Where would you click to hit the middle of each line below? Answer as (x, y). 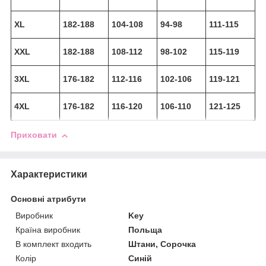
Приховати (34, 135)
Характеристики (49, 174)
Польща (145, 229)
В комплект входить (53, 244)
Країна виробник (48, 229)
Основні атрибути (48, 199)
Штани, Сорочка (162, 244)
